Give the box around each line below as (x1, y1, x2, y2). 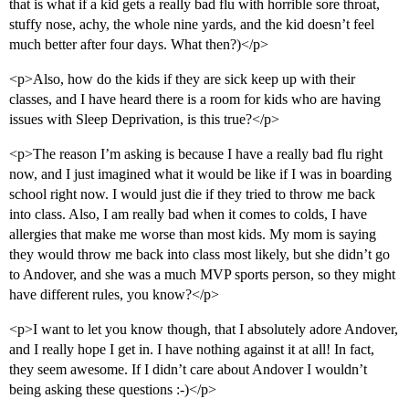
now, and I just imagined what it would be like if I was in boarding (9, 166, 392, 183)
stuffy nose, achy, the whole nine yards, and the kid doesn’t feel (9, 16, 374, 33)
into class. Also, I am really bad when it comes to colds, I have (9, 206, 367, 223)
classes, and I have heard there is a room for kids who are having (9, 91, 381, 108)
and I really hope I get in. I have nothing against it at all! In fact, (9, 341, 374, 358)
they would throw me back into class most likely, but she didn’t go (9, 246, 390, 263)
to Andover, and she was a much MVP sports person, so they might (9, 267, 395, 283)
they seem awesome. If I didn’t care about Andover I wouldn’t (9, 362, 367, 378)
